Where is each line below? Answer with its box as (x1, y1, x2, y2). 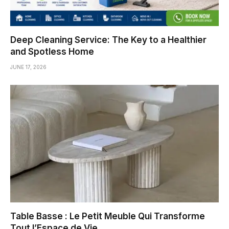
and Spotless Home (10, 47, 94, 57)
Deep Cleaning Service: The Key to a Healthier (10, 35, 207, 45)
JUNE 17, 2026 (10, 64, 47, 71)
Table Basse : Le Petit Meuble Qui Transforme (10, 211, 205, 221)
